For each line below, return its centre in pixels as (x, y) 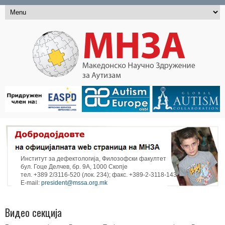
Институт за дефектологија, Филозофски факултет (94, 159)
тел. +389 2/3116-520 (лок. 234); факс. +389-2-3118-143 (99, 175)
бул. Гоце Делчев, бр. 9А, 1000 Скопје (74, 167)
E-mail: (31, 183)
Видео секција (33, 213)
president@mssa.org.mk (75, 183)
